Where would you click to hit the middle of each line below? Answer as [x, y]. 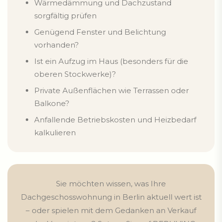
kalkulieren [55, 132]
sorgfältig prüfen [65, 15]
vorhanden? [56, 45]
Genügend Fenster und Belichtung [100, 32]
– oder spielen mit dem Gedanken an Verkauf [111, 210]
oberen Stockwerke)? [75, 74]
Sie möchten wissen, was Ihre [111, 183]
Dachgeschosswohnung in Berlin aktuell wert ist [111, 197]
